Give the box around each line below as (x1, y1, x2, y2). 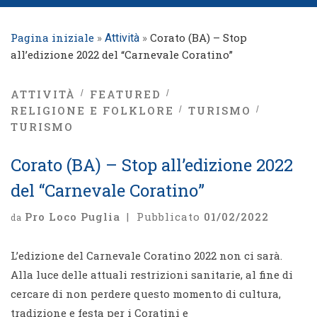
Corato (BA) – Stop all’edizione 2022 (11, 154, 293, 177)
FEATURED (89, 87, 161, 102)
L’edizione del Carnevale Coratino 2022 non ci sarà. (11, 248, 282, 263)
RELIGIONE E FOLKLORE (11, 103, 174, 118)
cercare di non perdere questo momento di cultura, (11, 286, 281, 301)
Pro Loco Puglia (25, 209, 120, 224)
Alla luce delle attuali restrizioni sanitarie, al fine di (11, 267, 293, 282)
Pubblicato (136, 209, 204, 224)
